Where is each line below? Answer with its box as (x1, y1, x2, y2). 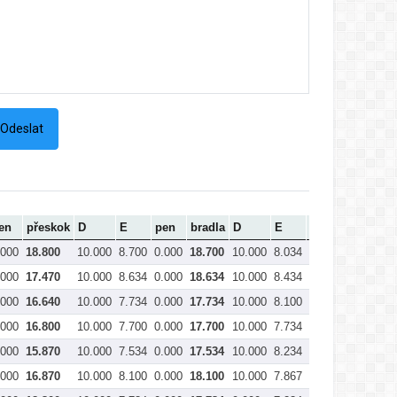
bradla (191, 220, 225, 234)
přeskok (27, 220, 70, 234)
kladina (346, 220, 385, 234)
